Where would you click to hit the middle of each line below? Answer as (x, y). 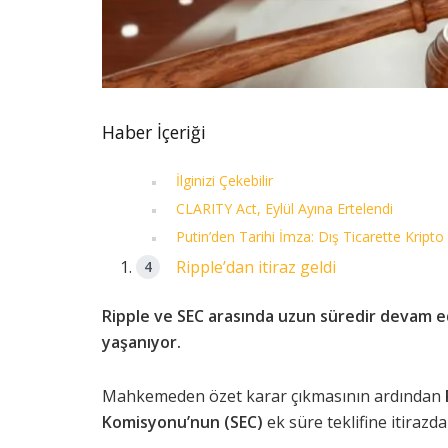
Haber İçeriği (154, 132)
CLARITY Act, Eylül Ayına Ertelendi (285, 209)
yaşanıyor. (141, 342)
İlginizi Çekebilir (225, 181)
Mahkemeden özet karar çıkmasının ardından (273, 396)
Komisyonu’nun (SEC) (182, 422)
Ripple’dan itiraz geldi (256, 267)
